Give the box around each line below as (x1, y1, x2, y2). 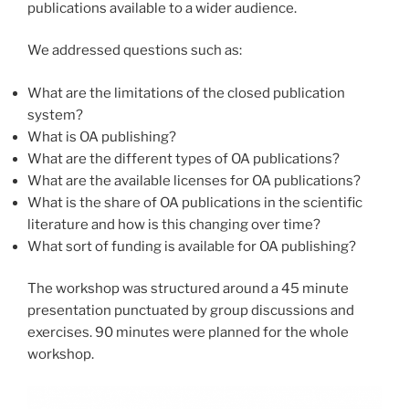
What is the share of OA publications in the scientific (27, 194, 362, 211)
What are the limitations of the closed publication (27, 84, 345, 101)
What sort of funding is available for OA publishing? (27, 237, 356, 255)
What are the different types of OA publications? (27, 150, 340, 167)
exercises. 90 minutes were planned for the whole (27, 324, 349, 341)
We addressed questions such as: (27, 42, 242, 59)
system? (27, 106, 83, 123)
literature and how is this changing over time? (27, 215, 320, 233)
